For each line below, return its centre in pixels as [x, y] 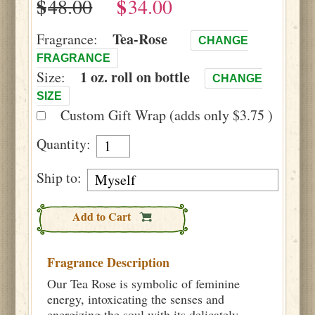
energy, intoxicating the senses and [136, 298]
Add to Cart [103, 216]
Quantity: [64, 143]
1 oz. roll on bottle [135, 77]
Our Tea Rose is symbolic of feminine [144, 283]
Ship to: [59, 177]
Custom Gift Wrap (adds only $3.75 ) [167, 115]
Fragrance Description [109, 262]
